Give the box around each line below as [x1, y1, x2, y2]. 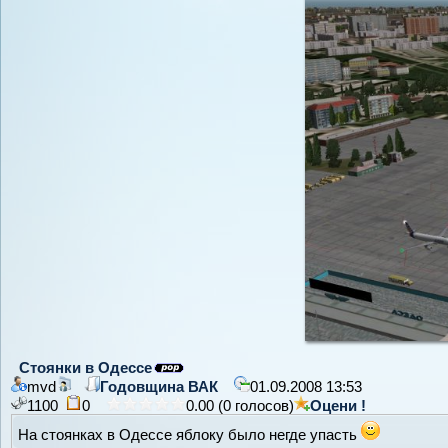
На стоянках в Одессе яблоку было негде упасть [18, 426, 361, 443]
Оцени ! [310, 397, 366, 414]
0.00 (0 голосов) [186, 397, 294, 414]
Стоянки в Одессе [19, 359, 152, 376]
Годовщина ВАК [100, 378, 218, 395]
